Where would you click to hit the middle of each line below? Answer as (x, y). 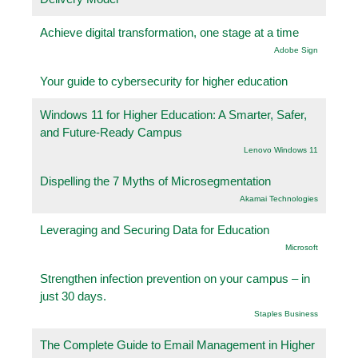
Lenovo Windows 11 (281, 149)
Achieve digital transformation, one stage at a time (169, 32)
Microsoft (302, 247)
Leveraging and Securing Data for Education (155, 229)
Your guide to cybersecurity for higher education (164, 81)
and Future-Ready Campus (111, 132)
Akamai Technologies (279, 198)
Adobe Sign (296, 50)
